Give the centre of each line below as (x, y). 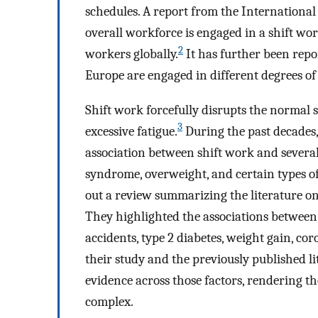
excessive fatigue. (131, 131)
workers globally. (132, 54)
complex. (109, 301)
